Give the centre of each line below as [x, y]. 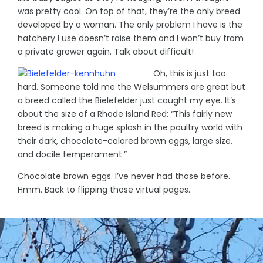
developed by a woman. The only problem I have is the [130, 24]
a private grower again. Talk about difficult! [106, 51]
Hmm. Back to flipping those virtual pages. [104, 189]
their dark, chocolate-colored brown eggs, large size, [125, 141]
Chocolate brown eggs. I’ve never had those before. [124, 176]
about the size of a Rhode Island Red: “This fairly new [125, 114]
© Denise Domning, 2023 [131, 211]
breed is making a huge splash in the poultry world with [130, 127]
